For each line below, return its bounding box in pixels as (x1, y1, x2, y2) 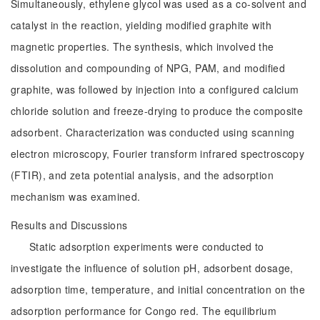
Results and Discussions (11, 218, 128, 232)
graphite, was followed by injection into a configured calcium (11, 82, 299, 96)
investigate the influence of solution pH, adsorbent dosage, (11, 261, 294, 275)
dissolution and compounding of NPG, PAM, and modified (11, 61, 286, 75)
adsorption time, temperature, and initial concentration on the (11, 282, 306, 296)
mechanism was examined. (11, 189, 141, 204)
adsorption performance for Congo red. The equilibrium (11, 304, 277, 318)
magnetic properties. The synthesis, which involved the (11, 39, 274, 54)
